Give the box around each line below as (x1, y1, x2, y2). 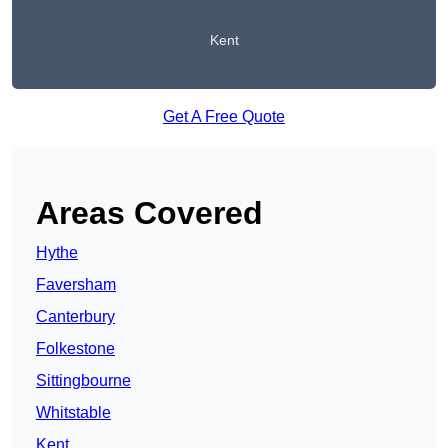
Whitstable (36, 404, 111, 422)
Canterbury (36, 308, 115, 326)
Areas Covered (36, 195, 263, 232)
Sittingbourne (36, 372, 131, 390)
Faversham (36, 276, 116, 294)
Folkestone (36, 340, 115, 358)
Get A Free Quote (163, 108, 285, 126)
